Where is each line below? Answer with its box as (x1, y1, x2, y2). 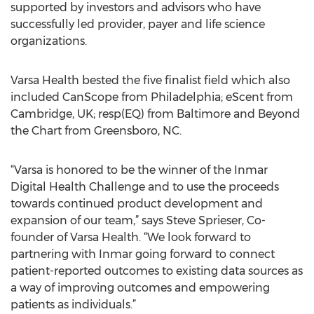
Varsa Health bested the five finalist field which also (11, 74, 290, 87)
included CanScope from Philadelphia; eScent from (11, 90, 293, 104)
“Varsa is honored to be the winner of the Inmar (11, 163, 268, 177)
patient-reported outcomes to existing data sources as (11, 264, 303, 278)
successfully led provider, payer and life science (11, 18, 265, 31)
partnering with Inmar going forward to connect (11, 247, 275, 261)
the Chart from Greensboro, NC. (11, 124, 182, 137)
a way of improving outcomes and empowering (11, 281, 270, 294)
